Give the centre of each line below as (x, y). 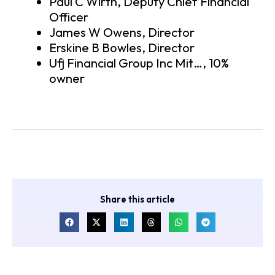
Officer (69, 17)
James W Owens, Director (122, 33)
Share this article (137, 199)
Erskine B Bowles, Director (122, 48)
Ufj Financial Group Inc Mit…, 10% (139, 63)
